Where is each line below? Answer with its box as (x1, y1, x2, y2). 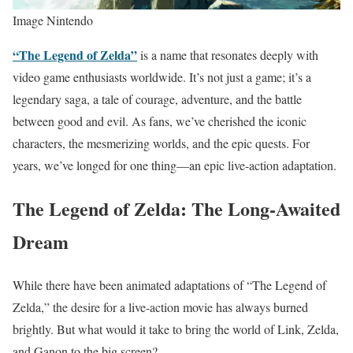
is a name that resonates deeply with (137, 46, 318, 63)
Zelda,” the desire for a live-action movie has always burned (13, 298, 308, 315)
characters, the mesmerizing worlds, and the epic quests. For (13, 135, 310, 151)
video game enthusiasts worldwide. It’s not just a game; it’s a (13, 69, 311, 85)
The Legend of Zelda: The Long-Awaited (13, 194, 340, 222)
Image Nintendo (13, 12, 93, 28)
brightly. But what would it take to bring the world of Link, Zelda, (13, 320, 339, 337)
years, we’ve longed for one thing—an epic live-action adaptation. (13, 157, 336, 173)
